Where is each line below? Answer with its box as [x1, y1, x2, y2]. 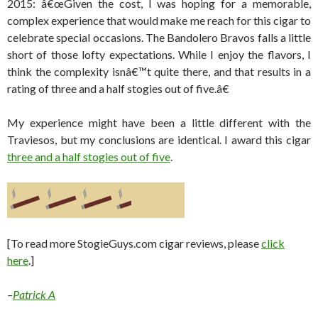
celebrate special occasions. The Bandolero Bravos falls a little [7, 31, 311, 45]
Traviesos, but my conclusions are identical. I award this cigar [7, 133, 311, 147]
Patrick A [13, 287, 55, 302]
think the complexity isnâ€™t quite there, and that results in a [7, 65, 311, 79]
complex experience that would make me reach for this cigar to [7, 13, 311, 28]
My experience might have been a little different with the [7, 116, 311, 130]
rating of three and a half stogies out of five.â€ [7, 82, 229, 96]
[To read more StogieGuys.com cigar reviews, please [7, 236, 261, 251]
